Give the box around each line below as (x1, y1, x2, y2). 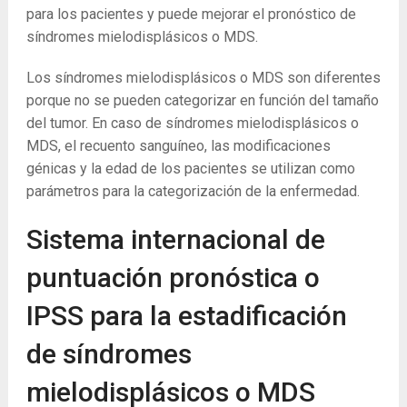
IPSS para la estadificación (25, 300, 347, 333)
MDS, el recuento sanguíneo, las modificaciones (25, 137, 331, 155)
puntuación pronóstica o (25, 262, 320, 294)
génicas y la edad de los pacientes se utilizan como (25, 160, 355, 178)
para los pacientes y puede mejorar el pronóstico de (25, 5, 356, 24)
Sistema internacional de (25, 223, 325, 256)
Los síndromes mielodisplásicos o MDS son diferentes (25, 69, 381, 87)
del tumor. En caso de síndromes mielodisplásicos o (25, 114, 359, 133)
